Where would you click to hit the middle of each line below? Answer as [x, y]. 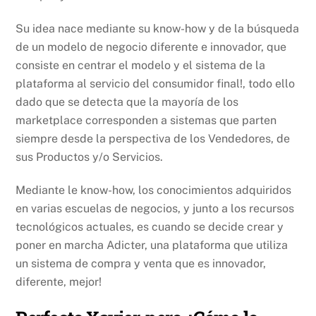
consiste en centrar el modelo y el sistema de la [141, 66]
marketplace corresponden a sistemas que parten [146, 121]
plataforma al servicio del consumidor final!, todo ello [156, 84]
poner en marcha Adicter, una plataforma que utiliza [152, 245]
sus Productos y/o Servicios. [90, 157]
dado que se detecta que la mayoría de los [127, 102]
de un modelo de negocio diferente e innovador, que [151, 47]
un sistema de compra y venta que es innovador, [141, 263]
